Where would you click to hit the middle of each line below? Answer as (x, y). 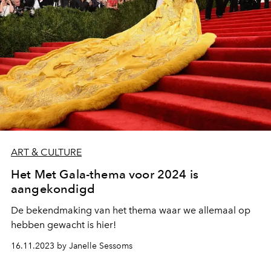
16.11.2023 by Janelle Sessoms (72, 246)
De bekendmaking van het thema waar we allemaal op (131, 211)
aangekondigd (53, 189)
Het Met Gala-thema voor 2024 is (105, 175)
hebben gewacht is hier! (64, 225)
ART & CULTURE (46, 152)
